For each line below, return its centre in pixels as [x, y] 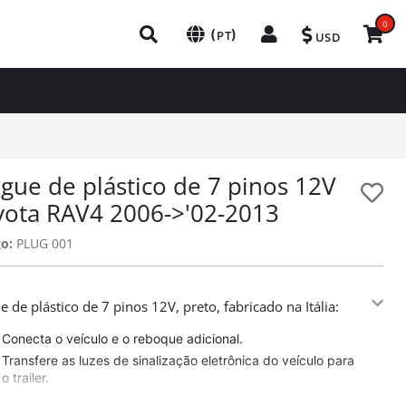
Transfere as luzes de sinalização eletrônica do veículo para [179, 360]
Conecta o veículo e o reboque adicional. [123, 338]
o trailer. [26, 377]
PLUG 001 [43, 243]
